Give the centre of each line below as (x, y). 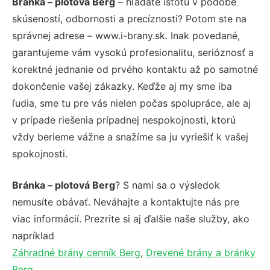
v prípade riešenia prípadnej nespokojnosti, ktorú (124, 120)
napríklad (33, 236)
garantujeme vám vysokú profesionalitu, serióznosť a (133, 52)
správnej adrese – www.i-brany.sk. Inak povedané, (126, 36)
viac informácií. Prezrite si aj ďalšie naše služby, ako (131, 219)
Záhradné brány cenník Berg (76, 253)
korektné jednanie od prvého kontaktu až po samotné (135, 69)
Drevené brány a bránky (201, 253)
